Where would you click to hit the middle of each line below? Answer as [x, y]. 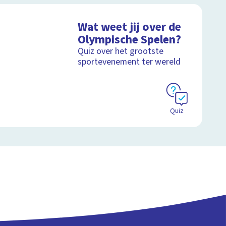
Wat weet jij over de [130, 27]
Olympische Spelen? [130, 40]
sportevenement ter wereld [129, 62]
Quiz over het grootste [121, 51]
